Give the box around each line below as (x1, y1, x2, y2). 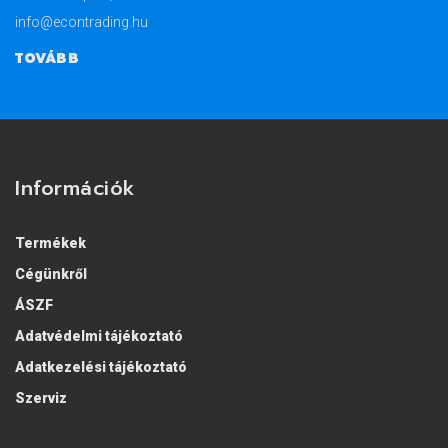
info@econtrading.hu (15, 14, 148, 31)
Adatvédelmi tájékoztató (15, 328, 183, 345)
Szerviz (15, 390, 67, 407)
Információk (15, 173, 136, 204)
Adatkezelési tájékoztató (15, 359, 187, 376)
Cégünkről (15, 266, 87, 283)
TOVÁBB (15, 48, 79, 70)
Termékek (15, 235, 86, 252)
